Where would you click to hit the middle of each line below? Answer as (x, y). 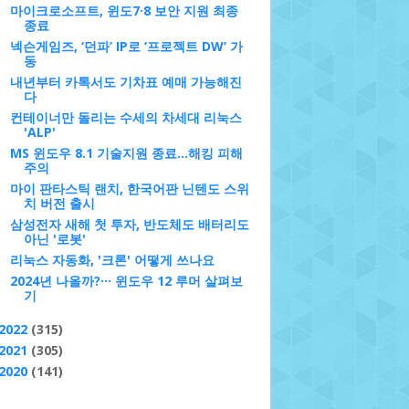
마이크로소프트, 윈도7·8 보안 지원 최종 (124, 10)
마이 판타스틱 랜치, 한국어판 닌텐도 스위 (129, 189)
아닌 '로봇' (54, 239)
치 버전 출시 (59, 203)
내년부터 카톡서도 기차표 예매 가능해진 (126, 82)
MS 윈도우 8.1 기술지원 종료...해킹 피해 (126, 153)
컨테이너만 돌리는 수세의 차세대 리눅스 (126, 117)
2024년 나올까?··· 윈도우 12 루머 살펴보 (126, 281)
